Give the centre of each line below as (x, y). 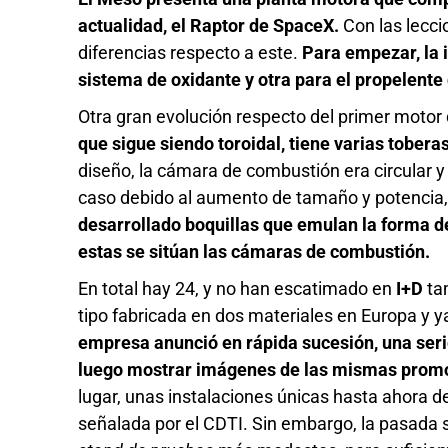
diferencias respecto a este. (190, 53)
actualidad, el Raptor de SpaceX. (209, 26)
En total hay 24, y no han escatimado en (235, 289)
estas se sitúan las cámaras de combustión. (254, 252)
